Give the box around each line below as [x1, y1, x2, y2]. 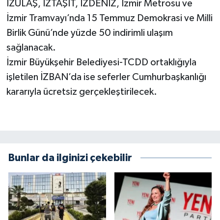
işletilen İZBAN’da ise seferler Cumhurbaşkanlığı [6, 72, 206, 82]
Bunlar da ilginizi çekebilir [8, 152, 132, 163]
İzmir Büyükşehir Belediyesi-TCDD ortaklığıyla [6, 57, 196, 68]
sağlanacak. [6, 43, 56, 53]
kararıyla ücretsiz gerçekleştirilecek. [6, 87, 157, 97]
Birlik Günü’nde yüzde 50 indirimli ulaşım [6, 28, 173, 38]
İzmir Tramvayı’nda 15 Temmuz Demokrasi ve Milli [6, 13, 213, 24]
